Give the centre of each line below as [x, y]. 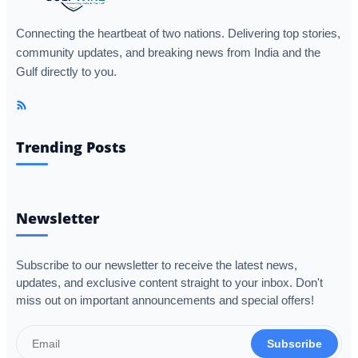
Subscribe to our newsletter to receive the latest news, [157, 265]
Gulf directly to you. [66, 72]
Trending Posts [71, 147]
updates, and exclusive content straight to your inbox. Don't [169, 282]
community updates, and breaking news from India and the [168, 52]
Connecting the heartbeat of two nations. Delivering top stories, [178, 33]
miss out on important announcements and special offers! [165, 300]
